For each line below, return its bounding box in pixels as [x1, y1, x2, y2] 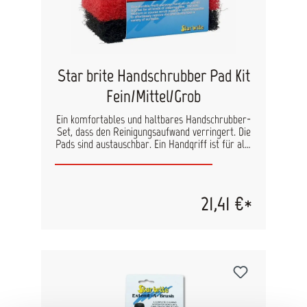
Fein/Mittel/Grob [106, 86, 201, 107]
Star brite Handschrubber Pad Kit [57, 65, 250, 86]
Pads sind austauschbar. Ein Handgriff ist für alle [55, 137, 252, 151]
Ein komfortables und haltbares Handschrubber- [56, 112, 251, 127]
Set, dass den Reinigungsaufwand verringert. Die [56, 125, 251, 139]
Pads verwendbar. [118, 149, 189, 164]
